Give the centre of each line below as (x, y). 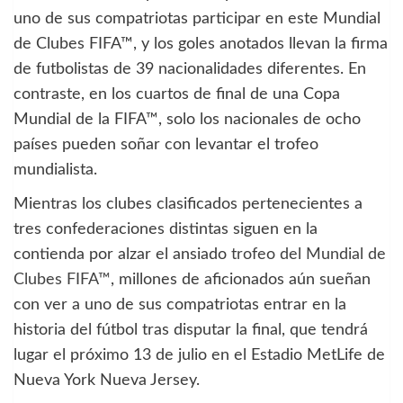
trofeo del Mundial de (309, 254)
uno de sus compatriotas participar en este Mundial (197, 18)
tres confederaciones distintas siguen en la (166, 229)
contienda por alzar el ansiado (122, 254)
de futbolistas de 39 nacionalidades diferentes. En (190, 69)
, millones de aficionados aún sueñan (241, 279)
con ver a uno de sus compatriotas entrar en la (180, 304)
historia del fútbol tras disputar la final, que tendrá (191, 330)
